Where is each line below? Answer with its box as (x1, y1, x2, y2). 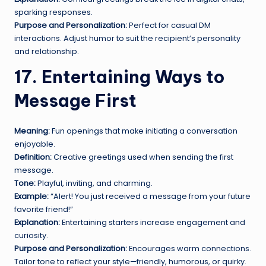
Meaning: (14, 125, 50, 136)
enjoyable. (14, 138, 55, 149)
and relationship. (14, 46, 79, 56)
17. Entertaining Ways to (14, 65, 224, 88)
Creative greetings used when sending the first (52, 151, 233, 162)
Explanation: (14, 217, 60, 227)
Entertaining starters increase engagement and (60, 217, 245, 227)
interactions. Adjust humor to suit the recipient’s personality (14, 33, 240, 43)
